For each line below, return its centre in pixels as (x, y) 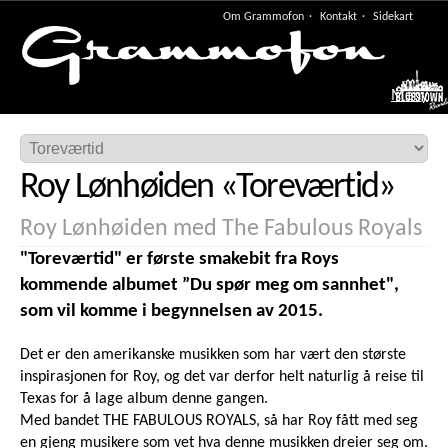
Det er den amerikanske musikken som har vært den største (213, 355)
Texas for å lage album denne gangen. (144, 399)
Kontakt (338, 17)
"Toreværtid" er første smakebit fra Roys (179, 260)
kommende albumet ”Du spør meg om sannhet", (209, 286)
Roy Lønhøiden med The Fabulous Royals (221, 229)
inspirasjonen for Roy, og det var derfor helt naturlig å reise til (222, 377)
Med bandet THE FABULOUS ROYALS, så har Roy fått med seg (219, 421)
